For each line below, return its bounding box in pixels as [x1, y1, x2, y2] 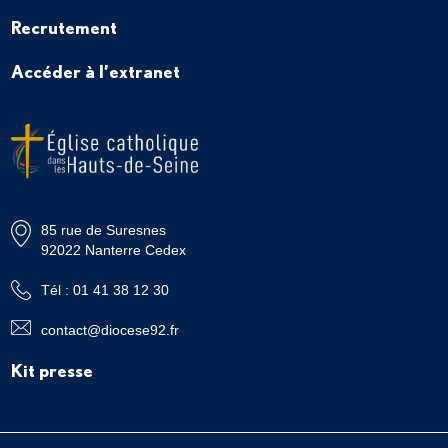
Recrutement [10, 17, 117, 38]
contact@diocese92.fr [40, 322, 179, 339]
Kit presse [10, 360, 93, 381]
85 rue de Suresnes [40, 222, 166, 239]
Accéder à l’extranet [10, 61, 180, 82]
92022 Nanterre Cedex [40, 242, 186, 259]
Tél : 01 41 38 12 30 [40, 282, 169, 299]
